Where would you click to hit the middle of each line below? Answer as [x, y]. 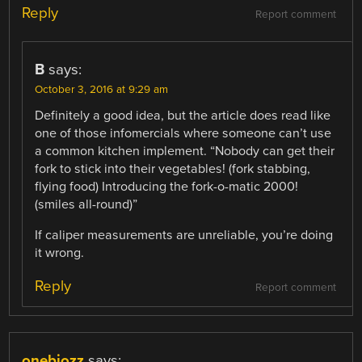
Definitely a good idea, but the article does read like [183, 115]
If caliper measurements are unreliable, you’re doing [184, 235]
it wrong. [60, 253]
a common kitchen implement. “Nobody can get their [185, 151]
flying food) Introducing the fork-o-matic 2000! [167, 186]
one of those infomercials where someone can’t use [183, 133]
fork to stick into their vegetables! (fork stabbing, [173, 168]
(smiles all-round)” [86, 204]
